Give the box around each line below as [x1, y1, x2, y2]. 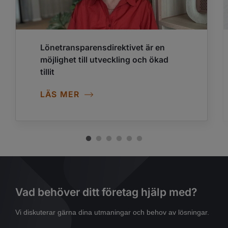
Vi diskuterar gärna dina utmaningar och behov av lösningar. [15, 208, 209, 216]
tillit [40, 67, 54, 77]
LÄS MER [40, 89, 80, 99]
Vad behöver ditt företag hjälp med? [15, 185, 197, 198]
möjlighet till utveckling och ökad [40, 54, 168, 65]
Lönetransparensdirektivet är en [40, 42, 165, 52]
